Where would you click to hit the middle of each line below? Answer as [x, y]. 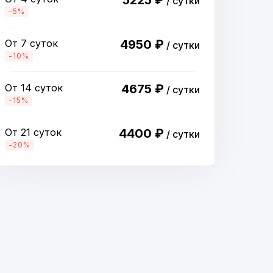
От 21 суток [33, 132]
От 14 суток [34, 88]
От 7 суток [31, 43]
